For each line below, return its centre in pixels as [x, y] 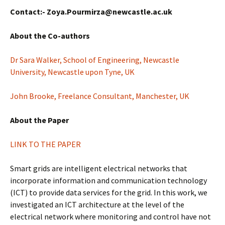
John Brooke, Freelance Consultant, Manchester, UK [100, 96]
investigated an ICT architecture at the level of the [97, 204]
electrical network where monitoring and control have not [110, 216]
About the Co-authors [50, 36]
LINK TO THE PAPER [45, 144]
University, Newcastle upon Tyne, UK [72, 72]
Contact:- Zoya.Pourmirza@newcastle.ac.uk [91, 12]
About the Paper [39, 120]
